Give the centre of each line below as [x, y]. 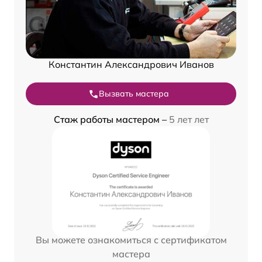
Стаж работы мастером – [111, 120]
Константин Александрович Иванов [131, 65]
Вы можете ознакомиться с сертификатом [131, 240]
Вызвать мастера [134, 94]
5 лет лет [189, 120]
